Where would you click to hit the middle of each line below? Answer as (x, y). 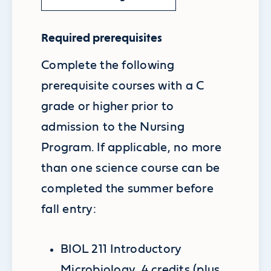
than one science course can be (131, 168)
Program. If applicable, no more (131, 147)
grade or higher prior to (108, 106)
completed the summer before (127, 188)
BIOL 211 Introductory (121, 249)
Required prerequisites (102, 38)
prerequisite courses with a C (123, 86)
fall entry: (69, 209)
